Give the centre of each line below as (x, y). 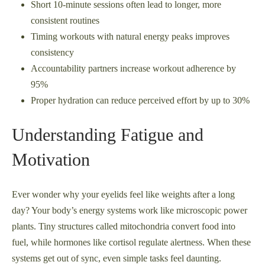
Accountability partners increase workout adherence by (133, 69)
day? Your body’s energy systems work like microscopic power (130, 211)
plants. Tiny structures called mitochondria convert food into (124, 227)
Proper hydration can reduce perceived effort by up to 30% (140, 101)
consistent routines (65, 21)
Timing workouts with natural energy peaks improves (130, 37)
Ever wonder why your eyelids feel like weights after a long (123, 195)
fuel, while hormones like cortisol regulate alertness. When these (131, 243)
